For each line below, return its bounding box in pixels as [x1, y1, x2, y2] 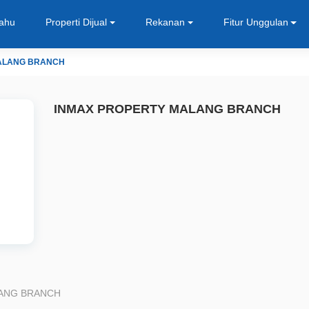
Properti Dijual [46, 17, 107, 28]
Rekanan [145, 17, 185, 28]
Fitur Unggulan [223, 17, 288, 28]
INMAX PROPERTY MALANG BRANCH [54, 102, 281, 116]
